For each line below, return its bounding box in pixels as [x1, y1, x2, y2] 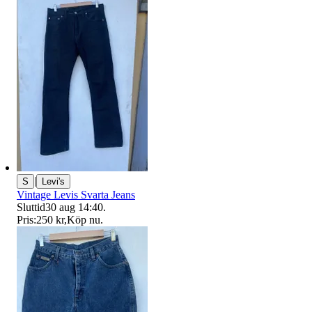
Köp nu [67, 213, 100, 226]
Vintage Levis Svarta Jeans [17, 188, 135, 201]
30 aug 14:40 [45, 201, 103, 213]
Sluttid [17, 201, 45, 213]
